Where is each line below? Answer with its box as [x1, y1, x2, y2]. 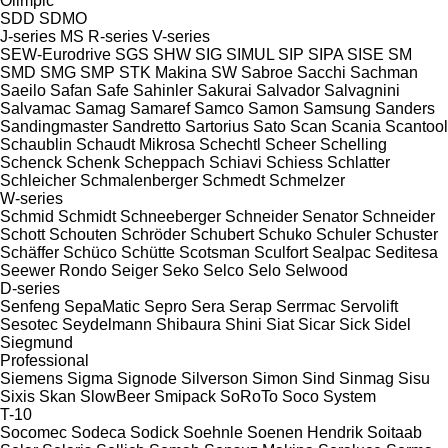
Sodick [130, 423, 179, 441]
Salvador [256, 81, 320, 99]
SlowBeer [80, 387, 150, 405]
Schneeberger [120, 207, 221, 225]
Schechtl [199, 135, 261, 153]
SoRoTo [220, 387, 278, 405]
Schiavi [209, 153, 262, 171]
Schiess [266, 153, 323, 171]
